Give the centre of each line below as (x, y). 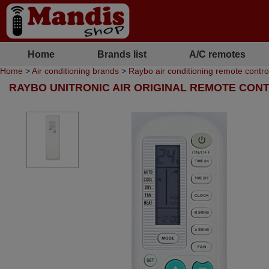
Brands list (122, 54)
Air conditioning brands (75, 71)
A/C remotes (217, 54)
